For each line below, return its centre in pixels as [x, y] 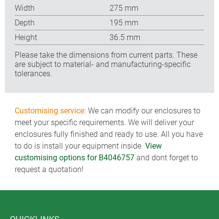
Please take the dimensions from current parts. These [106, 55]
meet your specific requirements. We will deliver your [104, 122]
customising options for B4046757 [75, 158]
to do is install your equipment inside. [80, 146]
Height [26, 37]
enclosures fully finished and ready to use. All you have [109, 134]
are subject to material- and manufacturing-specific [103, 64]
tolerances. [33, 73]
